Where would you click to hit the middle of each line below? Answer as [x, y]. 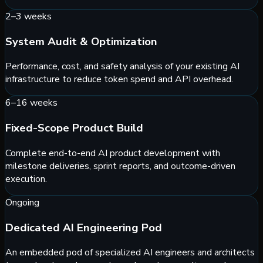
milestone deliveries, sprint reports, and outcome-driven [120, 166]
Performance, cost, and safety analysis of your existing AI [122, 67]
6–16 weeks [31, 103]
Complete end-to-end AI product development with [113, 153]
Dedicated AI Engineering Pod [84, 227]
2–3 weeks [28, 16]
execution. [26, 179]
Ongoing [22, 202]
